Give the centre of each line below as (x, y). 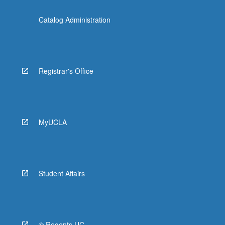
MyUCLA (52, 122)
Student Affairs (62, 173)
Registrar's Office (66, 71)
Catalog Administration (74, 19)
